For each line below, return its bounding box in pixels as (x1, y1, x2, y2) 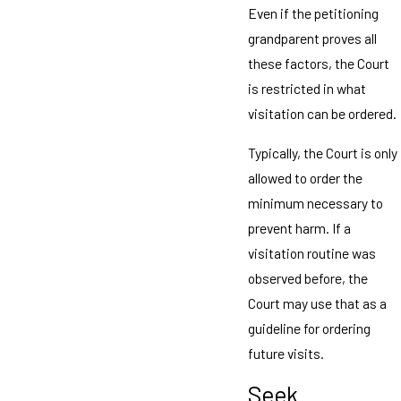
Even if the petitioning (247, 4, 379, 21)
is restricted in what (247, 79, 366, 97)
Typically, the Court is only (247, 143, 397, 161)
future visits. (247, 344, 324, 362)
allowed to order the (247, 168, 363, 186)
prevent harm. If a (247, 218, 351, 236)
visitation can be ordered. (247, 104, 397, 122)
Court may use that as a (247, 294, 387, 311)
